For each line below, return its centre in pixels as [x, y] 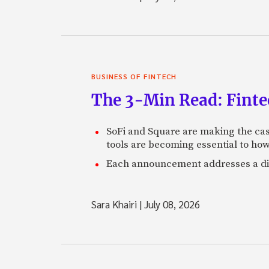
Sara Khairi [115, 204]
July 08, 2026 [171, 204]
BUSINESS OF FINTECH [134, 76]
